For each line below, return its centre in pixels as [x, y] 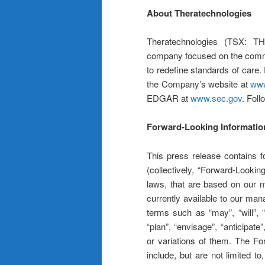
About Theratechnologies [199, 13]
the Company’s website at [198, 83]
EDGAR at [169, 98]
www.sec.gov [216, 98]
